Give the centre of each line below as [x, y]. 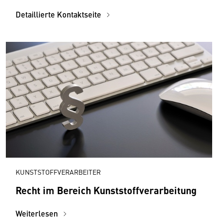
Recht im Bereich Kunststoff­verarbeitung [106, 190]
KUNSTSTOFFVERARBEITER [58, 172]
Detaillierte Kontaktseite [59, 14]
